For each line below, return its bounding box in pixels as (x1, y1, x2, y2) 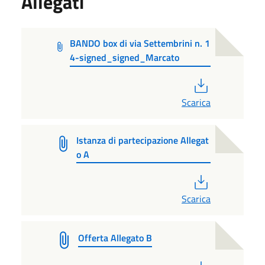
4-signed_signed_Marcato (70, 50, 180, 64)
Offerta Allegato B (78, 231, 152, 245)
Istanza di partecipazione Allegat (76, 132, 209, 147)
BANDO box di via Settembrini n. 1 (70, 35, 211, 50)
